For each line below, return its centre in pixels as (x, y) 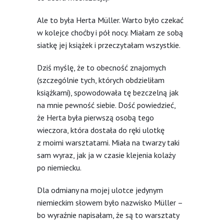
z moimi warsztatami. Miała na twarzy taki (108, 142)
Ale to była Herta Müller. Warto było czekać (110, 20)
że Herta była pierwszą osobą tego (95, 117)
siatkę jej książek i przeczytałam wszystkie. (109, 45)
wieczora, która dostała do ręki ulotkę (101, 130)
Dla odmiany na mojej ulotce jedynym (100, 190)
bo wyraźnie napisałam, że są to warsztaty (108, 215)
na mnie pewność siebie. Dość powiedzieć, (106, 105)
